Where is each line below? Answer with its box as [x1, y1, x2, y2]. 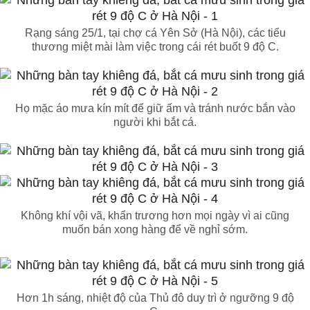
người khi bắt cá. [113, 116, 197, 129]
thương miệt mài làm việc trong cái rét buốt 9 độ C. [31, 41, 279, 53]
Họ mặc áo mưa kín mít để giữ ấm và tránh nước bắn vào [15, 102, 295, 115]
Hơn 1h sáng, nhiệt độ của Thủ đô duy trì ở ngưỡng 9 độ [16, 292, 294, 304]
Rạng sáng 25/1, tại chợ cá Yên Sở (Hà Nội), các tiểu [24, 27, 286, 39]
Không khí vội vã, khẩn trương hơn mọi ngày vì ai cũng [21, 210, 289, 222]
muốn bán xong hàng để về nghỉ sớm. [62, 224, 248, 236]
